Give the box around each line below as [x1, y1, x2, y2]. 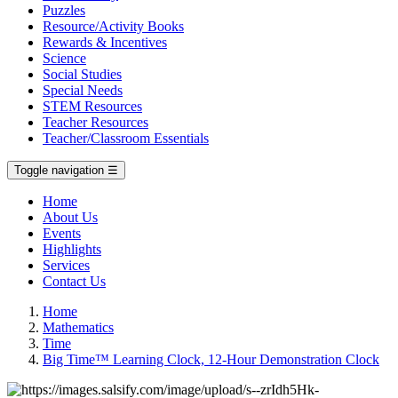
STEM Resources [43, 99, 142, 114]
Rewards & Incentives [43, 35, 167, 50]
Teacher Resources [43, 115, 148, 130]
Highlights [43, 242, 101, 257]
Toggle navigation [14, 163, 104, 177]
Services [43, 258, 90, 273]
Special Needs [43, 83, 123, 98]
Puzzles [43, 3, 85, 18]
